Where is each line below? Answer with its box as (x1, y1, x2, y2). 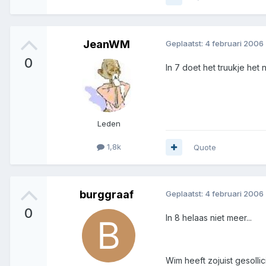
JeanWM (83, 37, 130, 50)
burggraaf (79, 188, 134, 201)
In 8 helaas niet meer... (166, 212, 252, 223)
